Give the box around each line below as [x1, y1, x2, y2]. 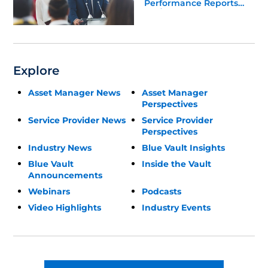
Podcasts [141, 186, 181, 197]
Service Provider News [28, 115, 126, 126]
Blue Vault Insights [141, 142, 225, 154]
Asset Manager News [28, 87, 121, 99]
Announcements [28, 170, 103, 181]
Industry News [28, 142, 92, 154]
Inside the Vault [141, 159, 211, 170]
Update [144, 7, 177, 18]
